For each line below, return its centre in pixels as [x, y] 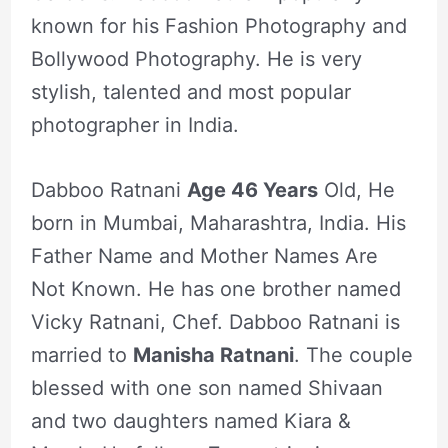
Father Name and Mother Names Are [204, 255]
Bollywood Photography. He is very [196, 58]
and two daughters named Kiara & [190, 420]
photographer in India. [134, 124]
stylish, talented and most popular [190, 91]
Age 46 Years [252, 189]
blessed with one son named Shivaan [206, 387]
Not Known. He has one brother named [215, 288]
